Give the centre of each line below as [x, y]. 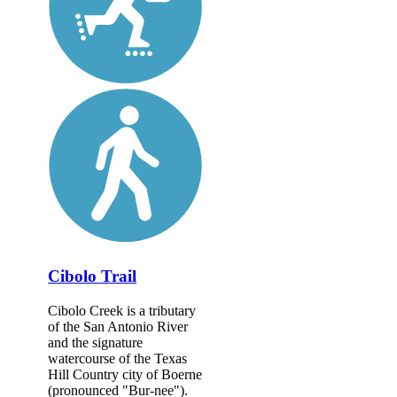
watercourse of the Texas [117, 358]
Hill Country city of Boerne [125, 374]
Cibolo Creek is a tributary [122, 310]
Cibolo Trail [92, 276]
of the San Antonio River [118, 326]
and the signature [95, 342]
